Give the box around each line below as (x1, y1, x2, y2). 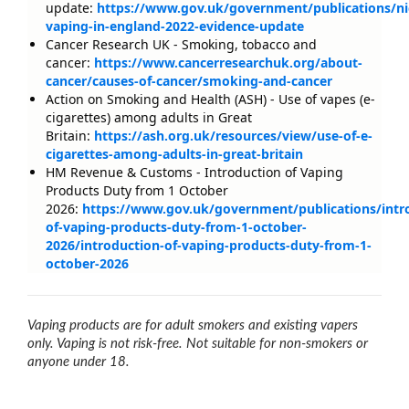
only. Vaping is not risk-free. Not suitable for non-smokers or (27, 337, 368, 351)
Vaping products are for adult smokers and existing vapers (27, 319, 358, 333)
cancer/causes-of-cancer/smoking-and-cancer (46, 72, 332, 90)
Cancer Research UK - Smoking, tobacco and (46, 36, 317, 54)
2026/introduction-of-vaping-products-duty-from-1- (46, 236, 372, 255)
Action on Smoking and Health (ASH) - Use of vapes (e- (46, 90, 375, 109)
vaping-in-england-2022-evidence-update (46, 17, 304, 36)
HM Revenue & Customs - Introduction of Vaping (46, 163, 343, 182)
